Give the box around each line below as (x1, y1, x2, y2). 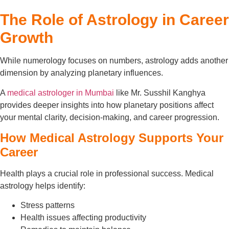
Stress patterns (20, 201, 75, 210)
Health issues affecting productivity (20, 213, 146, 222)
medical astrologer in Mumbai (7, 88, 114, 97)
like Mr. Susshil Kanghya (114, 88, 205, 97)
